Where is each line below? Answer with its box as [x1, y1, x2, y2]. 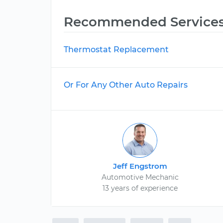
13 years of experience [102, 184, 178, 193]
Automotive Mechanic [101, 173, 179, 182]
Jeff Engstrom [112, 161, 167, 171]
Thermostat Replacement [64, 45, 169, 54]
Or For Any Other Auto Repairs [64, 80, 188, 90]
